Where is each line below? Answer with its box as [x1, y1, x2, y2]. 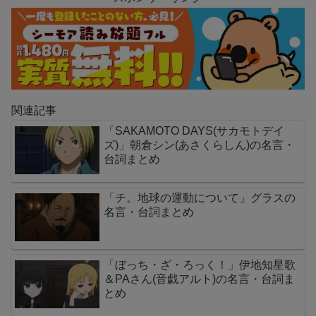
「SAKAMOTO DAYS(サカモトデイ [104, 124, 284, 137]
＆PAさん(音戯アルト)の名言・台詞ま [104, 273, 295, 286]
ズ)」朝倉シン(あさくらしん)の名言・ [104, 138, 295, 151]
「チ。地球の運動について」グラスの [104, 191, 296, 204]
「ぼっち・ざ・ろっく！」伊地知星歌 [104, 259, 296, 272]
